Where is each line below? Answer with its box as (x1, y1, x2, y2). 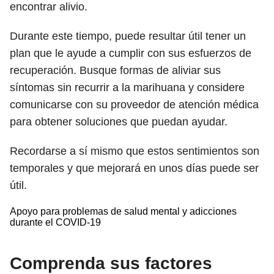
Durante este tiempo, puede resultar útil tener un (10, 30, 246, 42)
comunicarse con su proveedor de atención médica (10, 98, 259, 111)
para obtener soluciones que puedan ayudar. (10, 116, 228, 128)
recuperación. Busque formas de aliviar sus (10, 64, 221, 76)
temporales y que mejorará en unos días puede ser (10, 162, 259, 174)
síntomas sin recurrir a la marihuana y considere (10, 81, 245, 94)
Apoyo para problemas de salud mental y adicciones (10, 206, 237, 217)
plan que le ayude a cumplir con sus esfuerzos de (10, 47, 251, 59)
